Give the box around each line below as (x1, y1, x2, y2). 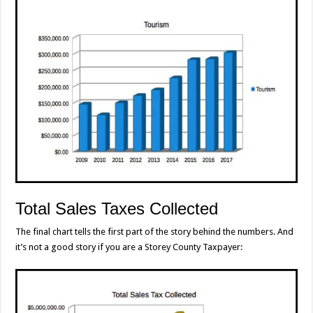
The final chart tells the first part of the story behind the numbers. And (15, 226, 294, 238)
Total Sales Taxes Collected (15, 199, 219, 219)
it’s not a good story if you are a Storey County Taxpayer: (15, 242, 243, 253)
